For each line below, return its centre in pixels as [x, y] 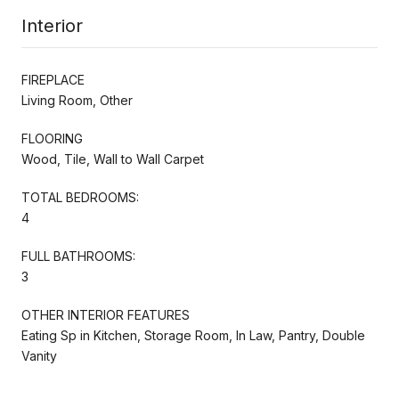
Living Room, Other [77, 100]
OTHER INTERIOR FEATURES [106, 314]
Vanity [39, 355]
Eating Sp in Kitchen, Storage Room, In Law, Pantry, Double [193, 335]
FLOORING [52, 138]
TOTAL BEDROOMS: [80, 197]
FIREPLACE [53, 79]
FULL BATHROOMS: [78, 256]
